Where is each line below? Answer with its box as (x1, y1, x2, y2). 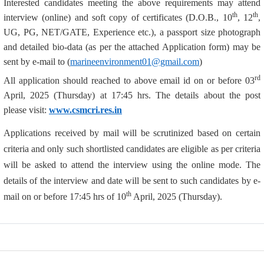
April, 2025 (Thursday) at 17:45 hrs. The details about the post (4, 90, 260, 100)
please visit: (4, 105, 49, 115)
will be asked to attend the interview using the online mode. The (4, 160, 260, 170)
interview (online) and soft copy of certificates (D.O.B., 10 (4, 12, 232, 22)
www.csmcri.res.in (49, 105, 122, 115)
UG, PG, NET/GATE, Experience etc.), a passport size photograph (4, 27, 260, 37)
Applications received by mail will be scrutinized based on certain (4, 128, 260, 138)
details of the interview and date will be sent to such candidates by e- (4, 176, 260, 186)
